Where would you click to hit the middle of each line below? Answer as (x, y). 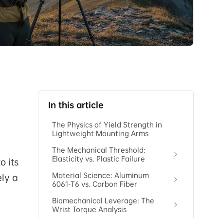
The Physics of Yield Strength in (107, 125)
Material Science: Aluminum (100, 175)
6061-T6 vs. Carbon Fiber (95, 184)
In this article (76, 105)
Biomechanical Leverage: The (103, 201)
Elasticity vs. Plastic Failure (99, 159)
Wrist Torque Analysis (89, 209)
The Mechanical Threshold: (99, 150)
